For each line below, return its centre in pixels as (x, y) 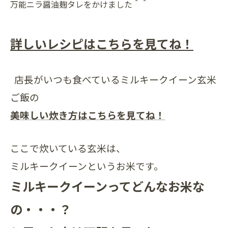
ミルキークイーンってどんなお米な (107, 186)
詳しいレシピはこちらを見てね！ (102, 44)
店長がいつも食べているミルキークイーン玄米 (115, 79)
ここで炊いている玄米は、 (68, 148)
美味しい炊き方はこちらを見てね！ (88, 115)
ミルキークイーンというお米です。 (87, 166)
